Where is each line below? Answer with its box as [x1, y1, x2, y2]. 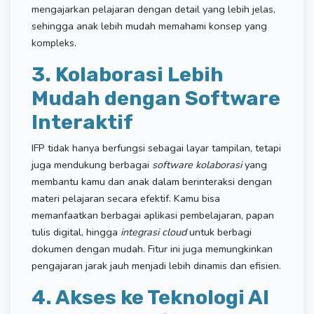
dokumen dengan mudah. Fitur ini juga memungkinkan [32, 241, 273, 256]
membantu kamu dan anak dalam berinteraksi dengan [32, 174, 272, 189]
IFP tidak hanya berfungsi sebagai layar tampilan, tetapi [32, 140, 281, 155]
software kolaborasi [152, 157, 245, 172]
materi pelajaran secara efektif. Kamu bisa [32, 191, 220, 205]
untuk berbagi [186, 224, 252, 239]
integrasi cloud [121, 224, 186, 239]
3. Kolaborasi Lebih [32, 62, 224, 86]
